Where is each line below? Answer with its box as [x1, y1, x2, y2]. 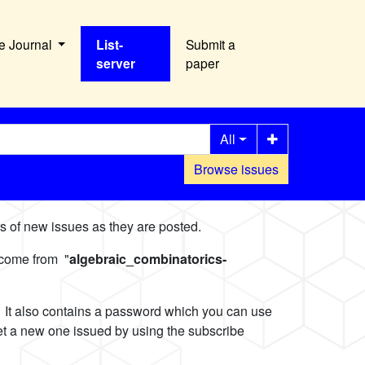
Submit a [186, 35, 236, 54]
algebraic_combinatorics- [69, 249, 226, 269]
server [96, 54, 136, 73]
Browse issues [193, 160, 279, 179]
